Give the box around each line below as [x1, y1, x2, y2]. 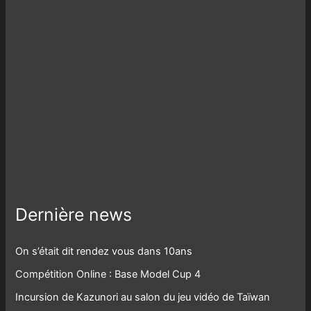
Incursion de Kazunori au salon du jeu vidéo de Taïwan [15, 290, 271, 303]
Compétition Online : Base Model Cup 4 [15, 267, 201, 280]
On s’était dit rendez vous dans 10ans [15, 244, 193, 258]
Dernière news [15, 204, 133, 226]
